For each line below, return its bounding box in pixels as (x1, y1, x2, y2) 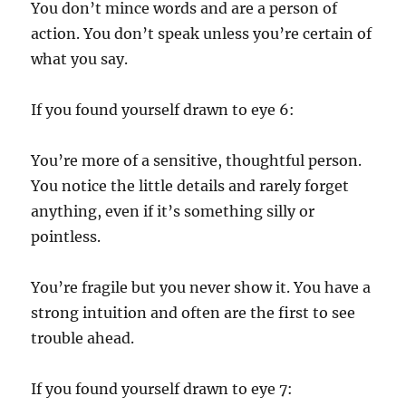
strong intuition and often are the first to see (31, 303, 356, 322)
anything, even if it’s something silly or (31, 201, 315, 220)
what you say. (31, 49, 129, 68)
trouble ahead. (31, 328, 135, 347)
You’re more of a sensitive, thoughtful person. (31, 150, 362, 169)
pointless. (31, 227, 101, 246)
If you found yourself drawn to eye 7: (31, 379, 294, 398)
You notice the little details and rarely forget (31, 176, 350, 195)
